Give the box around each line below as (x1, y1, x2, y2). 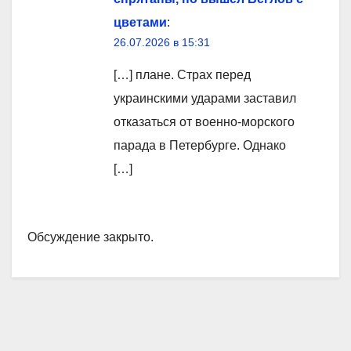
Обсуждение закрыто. (27, 230, 154, 244)
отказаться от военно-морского (114, 115, 295, 129)
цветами (114, 16, 167, 30)
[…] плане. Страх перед (114, 68, 251, 82)
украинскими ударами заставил (114, 92, 296, 106)
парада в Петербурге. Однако (114, 139, 286, 153)
